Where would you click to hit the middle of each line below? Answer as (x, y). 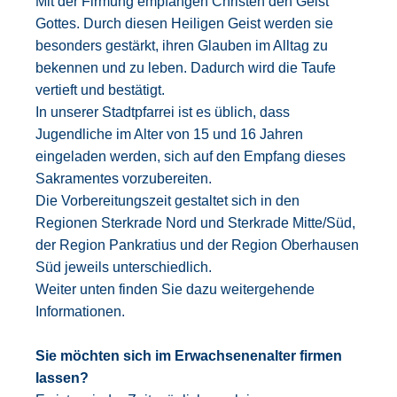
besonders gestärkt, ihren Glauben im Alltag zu (182, 46)
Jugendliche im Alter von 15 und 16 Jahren (169, 135)
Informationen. (80, 312)
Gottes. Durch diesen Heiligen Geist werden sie (184, 24)
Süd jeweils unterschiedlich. (124, 268)
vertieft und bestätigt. (100, 90)
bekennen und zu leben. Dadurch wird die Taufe (186, 68)
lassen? (62, 378)
